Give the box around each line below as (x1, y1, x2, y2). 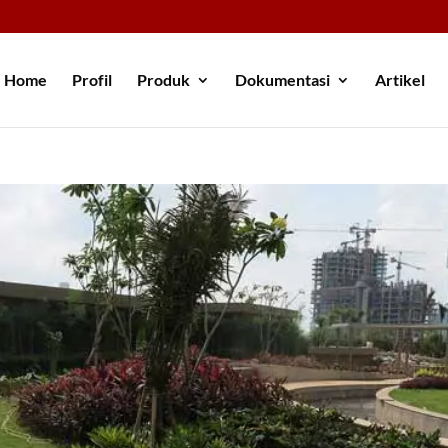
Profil (72, 70, 112, 90)
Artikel (375, 70, 425, 90)
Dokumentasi (235, 70, 330, 90)
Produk (137, 70, 190, 90)
